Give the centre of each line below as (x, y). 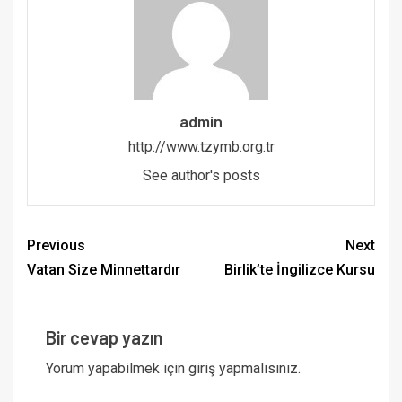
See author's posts (201, 176)
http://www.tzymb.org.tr (201, 147)
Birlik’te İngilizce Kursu (300, 270)
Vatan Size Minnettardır (104, 270)
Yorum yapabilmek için (117, 369)
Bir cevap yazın (105, 338)
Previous (56, 246)
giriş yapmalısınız (243, 369)
